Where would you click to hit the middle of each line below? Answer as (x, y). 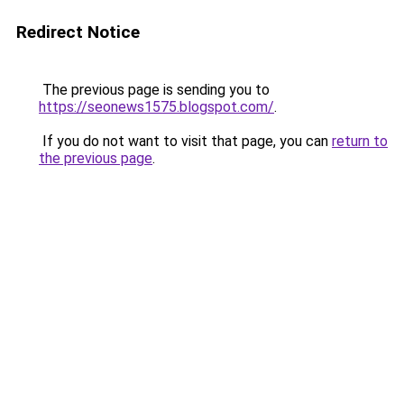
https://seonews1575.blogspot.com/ (156, 107)
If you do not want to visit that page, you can (185, 141)
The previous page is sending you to (154, 90)
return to (360, 141)
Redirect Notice (78, 32)
